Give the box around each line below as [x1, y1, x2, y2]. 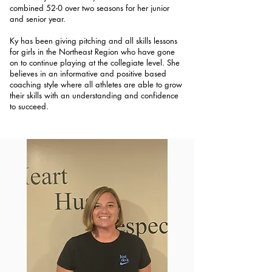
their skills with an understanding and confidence [10, 90, 178, 101]
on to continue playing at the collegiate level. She [10, 57, 180, 68]
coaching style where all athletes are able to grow [10, 79, 182, 90]
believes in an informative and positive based [10, 68, 166, 79]
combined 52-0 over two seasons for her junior [10, 2, 169, 13]
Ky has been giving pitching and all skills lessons [10, 35, 177, 46]
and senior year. [10, 13, 66, 24]
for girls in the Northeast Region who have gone [10, 46, 175, 57]
